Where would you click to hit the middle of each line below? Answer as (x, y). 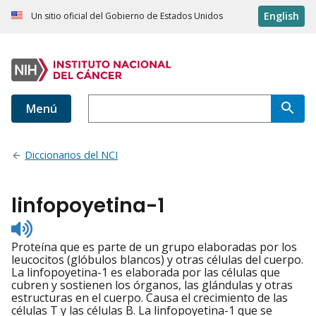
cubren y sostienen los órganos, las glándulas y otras (152, 285)
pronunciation (70, 251)
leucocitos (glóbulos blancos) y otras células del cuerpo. (157, 260)
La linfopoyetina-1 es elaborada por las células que (146, 273)
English (281, 16)
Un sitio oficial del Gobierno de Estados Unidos (127, 16)
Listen (48, 225)
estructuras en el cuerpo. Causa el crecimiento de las (150, 298)
